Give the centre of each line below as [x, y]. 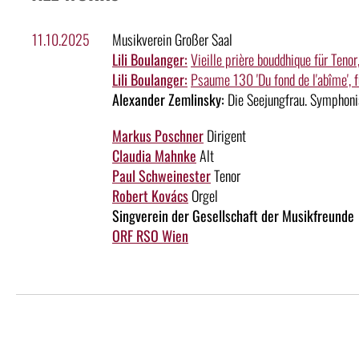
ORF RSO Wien [150, 236]
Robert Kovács [150, 196]
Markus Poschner [158, 136]
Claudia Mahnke [154, 156]
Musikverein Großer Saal [172, 40]
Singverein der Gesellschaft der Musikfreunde [233, 216]
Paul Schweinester [161, 176]
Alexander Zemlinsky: [168, 100]
